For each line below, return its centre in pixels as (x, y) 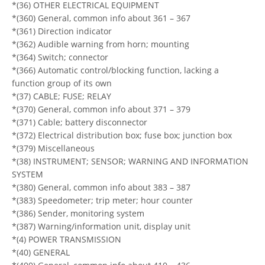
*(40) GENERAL (41, 252)
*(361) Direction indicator (62, 31)
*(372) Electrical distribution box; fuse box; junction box (122, 135)
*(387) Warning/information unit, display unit (101, 226)
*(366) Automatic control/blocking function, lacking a (115, 70)
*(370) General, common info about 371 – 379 (101, 109)
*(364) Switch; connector (60, 57)
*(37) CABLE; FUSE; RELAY (62, 96)
